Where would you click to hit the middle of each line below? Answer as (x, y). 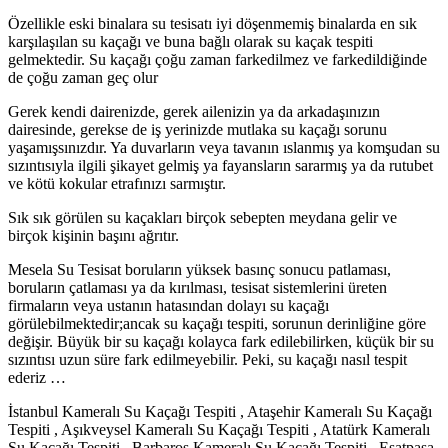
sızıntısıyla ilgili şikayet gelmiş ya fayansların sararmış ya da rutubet (220, 165)
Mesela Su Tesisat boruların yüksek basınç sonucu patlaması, (199, 269)
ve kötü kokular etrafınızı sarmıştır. (117, 183)
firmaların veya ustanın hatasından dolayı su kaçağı (168, 305)
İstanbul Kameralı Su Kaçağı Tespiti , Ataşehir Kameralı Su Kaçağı (220, 411)
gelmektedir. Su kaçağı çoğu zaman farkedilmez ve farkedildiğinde (217, 59)
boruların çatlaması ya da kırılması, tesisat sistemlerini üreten (197, 287)
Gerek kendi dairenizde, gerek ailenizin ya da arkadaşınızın (194, 111)
